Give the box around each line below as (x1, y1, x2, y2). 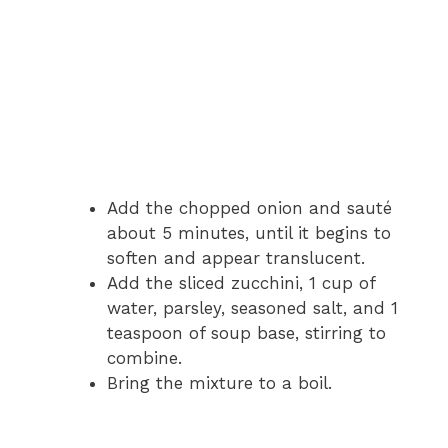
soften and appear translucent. (106, 247, 365, 268)
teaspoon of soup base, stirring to (106, 322, 386, 343)
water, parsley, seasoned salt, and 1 (106, 297, 398, 318)
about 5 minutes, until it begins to (106, 222, 391, 243)
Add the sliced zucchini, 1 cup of (106, 272, 375, 293)
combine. (106, 347, 182, 368)
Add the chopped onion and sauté (106, 197, 392, 218)
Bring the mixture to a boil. (106, 372, 332, 393)
